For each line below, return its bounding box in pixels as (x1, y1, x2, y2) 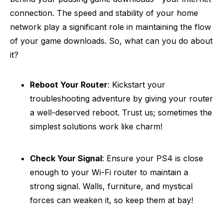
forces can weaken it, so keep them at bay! (30, 195, 193, 205)
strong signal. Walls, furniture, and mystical (30, 181, 193, 191)
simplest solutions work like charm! (30, 121, 162, 131)
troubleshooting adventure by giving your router (30, 94, 213, 104)
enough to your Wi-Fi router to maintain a (30, 167, 188, 177)
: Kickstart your (108, 80, 165, 90)
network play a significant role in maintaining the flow (10, 22, 211, 32)
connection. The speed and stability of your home (10, 8, 198, 18)
